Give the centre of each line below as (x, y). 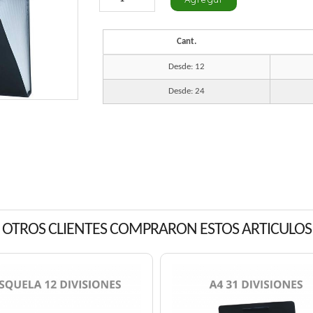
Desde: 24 (186, 92)
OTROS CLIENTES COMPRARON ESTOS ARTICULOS (156, 230)
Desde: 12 (186, 67)
